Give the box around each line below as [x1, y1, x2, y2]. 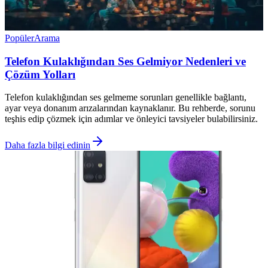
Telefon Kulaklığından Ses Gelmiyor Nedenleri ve [5, 54, 246, 68]
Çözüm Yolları [5, 68, 75, 81]
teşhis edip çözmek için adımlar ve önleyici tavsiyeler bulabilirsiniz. [5, 114, 258, 124]
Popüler [5, 32, 34, 43]
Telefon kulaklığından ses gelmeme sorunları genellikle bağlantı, [5, 92, 246, 103]
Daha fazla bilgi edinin [5, 140, 90, 151]
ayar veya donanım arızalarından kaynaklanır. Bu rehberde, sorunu [5, 103, 255, 114]
